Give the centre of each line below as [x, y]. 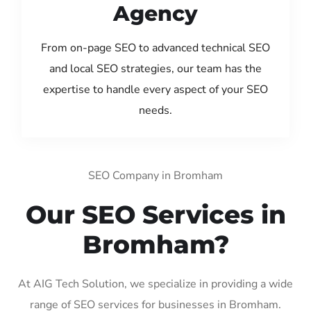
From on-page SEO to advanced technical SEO [155, 48]
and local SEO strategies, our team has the [155, 68]
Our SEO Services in [155, 214]
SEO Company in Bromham [155, 175]
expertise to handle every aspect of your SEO [155, 89]
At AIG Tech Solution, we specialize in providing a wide [155, 284]
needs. [155, 110]
